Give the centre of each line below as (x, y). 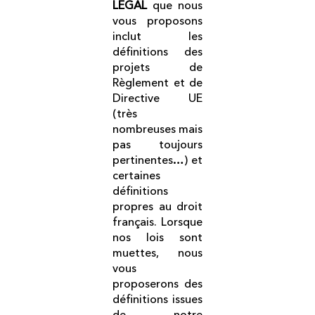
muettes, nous (157, 253)
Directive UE (157, 98)
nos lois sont (157, 237)
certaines (136, 175)
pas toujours (157, 144)
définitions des (157, 52)
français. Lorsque (157, 222)
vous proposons (157, 21)
